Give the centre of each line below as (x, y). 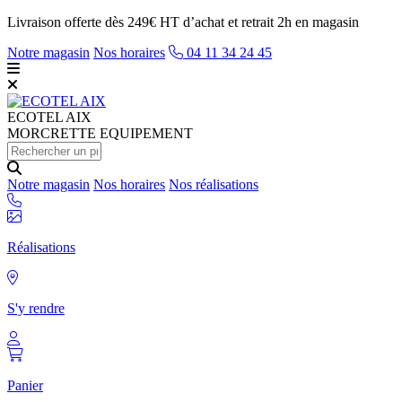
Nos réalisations (214, 184)
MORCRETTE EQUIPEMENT (100, 133)
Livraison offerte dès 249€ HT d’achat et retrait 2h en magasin (183, 22)
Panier (25, 385)
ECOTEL (35, 117)
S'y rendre (36, 308)
